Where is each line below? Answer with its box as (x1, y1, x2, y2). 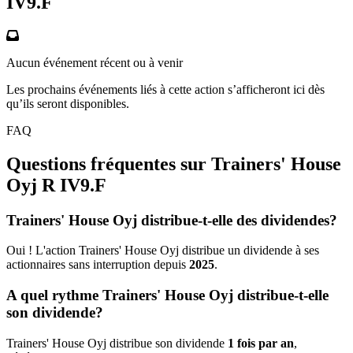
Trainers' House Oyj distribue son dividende (6, 336, 228, 350)
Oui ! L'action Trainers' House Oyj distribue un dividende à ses (6, 243, 319, 258)
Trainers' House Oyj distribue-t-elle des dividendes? (6, 211, 337, 229)
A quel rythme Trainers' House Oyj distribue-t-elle (6, 286, 329, 303)
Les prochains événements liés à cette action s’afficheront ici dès (6, 82, 325, 96)
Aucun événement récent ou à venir (6, 55, 183, 69)
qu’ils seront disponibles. (6, 96, 129, 110)
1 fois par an (228, 336, 294, 350)
